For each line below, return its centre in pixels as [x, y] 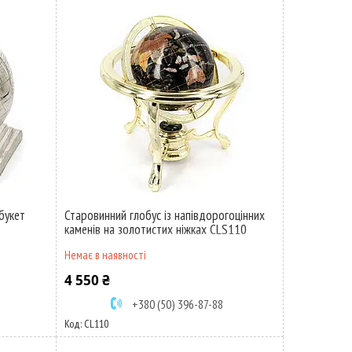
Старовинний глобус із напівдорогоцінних [164, 215]
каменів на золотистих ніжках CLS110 [155, 229]
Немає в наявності [105, 255]
